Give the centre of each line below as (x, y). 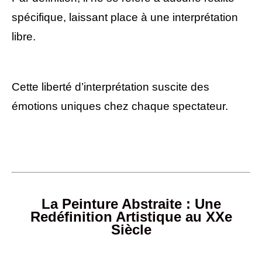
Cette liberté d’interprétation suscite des (111, 87)
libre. (24, 37)
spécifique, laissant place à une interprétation (125, 17)
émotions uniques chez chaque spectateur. (120, 106)
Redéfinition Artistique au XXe (131, 217)
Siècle (131, 230)
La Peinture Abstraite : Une (131, 204)
